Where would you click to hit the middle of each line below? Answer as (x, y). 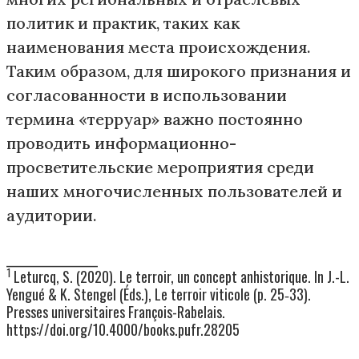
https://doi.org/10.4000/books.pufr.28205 (123, 329)
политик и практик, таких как (123, 23)
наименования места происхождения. (159, 47)
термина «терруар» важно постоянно (155, 119)
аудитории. (52, 215)
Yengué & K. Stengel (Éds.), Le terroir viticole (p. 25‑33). (159, 294)
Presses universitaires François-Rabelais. (116, 312)
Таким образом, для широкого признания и (179, 71)
